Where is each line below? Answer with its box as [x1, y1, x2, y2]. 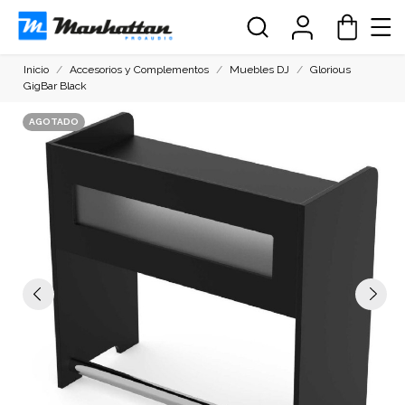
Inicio [24, 63, 50, 76]
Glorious [310, 63, 352, 76]
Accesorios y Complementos [70, 63, 210, 76]
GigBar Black [24, 80, 88, 92]
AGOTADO [29, 117, 79, 127]
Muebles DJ [230, 63, 290, 76]
